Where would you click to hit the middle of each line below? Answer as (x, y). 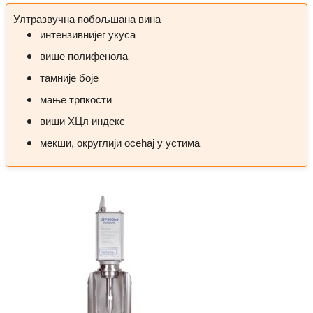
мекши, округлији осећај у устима (119, 142)
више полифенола (83, 55)
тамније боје (69, 77)
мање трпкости (75, 99)
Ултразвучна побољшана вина (87, 18)
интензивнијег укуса (87, 34)
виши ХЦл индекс (82, 120)
